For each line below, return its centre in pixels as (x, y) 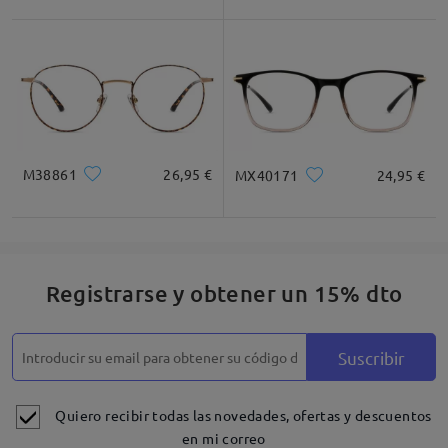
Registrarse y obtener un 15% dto (224, 293)
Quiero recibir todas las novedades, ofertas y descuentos (243, 414)
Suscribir (372, 357)
